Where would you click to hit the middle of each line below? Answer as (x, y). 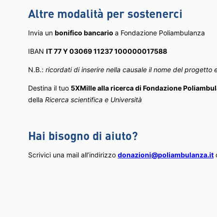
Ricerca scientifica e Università (93, 99)
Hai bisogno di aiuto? (83, 135)
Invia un (41, 32)
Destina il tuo (49, 88)
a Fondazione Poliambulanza (160, 32)
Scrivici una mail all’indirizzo (73, 155)
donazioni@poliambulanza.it (166, 155)
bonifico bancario (85, 32)
